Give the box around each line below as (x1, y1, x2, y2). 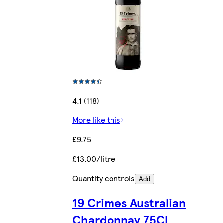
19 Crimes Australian (72, 194, 186, 211)
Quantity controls (72, 172, 135, 184)
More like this (72, 113, 120, 125)
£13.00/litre (72, 152, 115, 164)
